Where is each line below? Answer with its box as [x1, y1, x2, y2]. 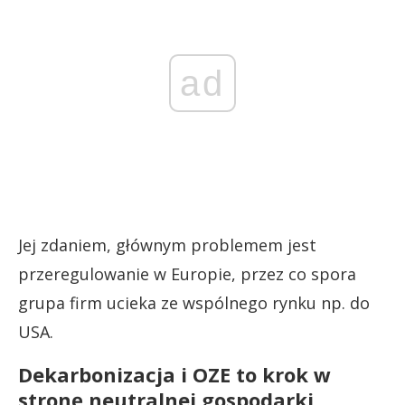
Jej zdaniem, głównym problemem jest [18, 233, 316, 256]
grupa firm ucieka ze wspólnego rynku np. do [18, 291, 370, 314]
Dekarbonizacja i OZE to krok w [18, 360, 331, 388]
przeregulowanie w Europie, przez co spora [18, 262, 356, 285]
